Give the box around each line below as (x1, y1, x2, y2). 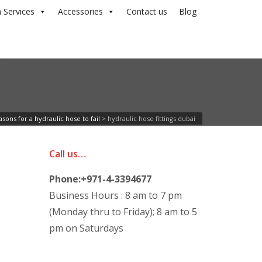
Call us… (49, 147, 86, 160)
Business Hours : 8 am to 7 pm (49, 189, 182, 202)
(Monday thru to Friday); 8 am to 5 (49, 205, 197, 218)
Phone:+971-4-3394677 (49, 173, 151, 185)
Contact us (126, 6, 167, 17)
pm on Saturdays (49, 222, 123, 235)
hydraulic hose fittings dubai (108, 114, 195, 123)
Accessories (58, 6, 103, 17)
